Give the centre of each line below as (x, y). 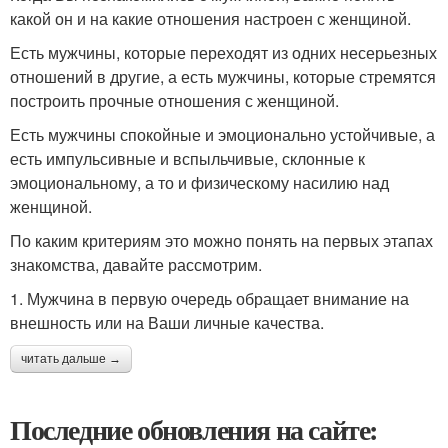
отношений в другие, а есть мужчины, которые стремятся (223, 77)
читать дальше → (71, 359)
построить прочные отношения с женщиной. (174, 101)
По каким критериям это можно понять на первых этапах (221, 241)
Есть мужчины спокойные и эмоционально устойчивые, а (222, 135)
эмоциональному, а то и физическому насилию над (199, 183)
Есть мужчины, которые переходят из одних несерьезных (223, 53)
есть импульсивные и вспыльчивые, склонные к (187, 159)
